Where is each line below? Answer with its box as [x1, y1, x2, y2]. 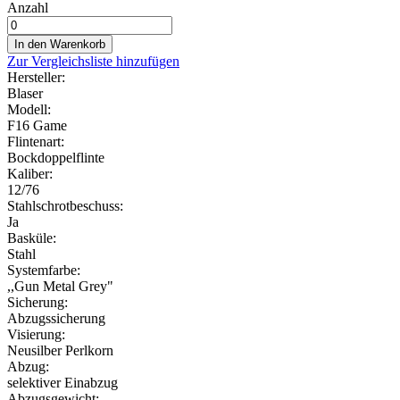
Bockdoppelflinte [7, 149, 104, 165]
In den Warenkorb [14, 37, 105, 51]
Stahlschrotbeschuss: [7, 197, 123, 213]
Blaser [7, 85, 43, 101]
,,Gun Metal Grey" [7, 278, 113, 294]
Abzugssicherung [7, 310, 105, 326]
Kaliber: [7, 165, 53, 181]
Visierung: [7, 326, 65, 342]
